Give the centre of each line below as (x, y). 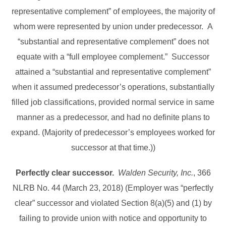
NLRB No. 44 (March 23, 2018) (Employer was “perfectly (113, 188)
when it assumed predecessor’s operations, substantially (113, 87)
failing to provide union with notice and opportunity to (113, 218)
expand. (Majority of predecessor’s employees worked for (113, 133)
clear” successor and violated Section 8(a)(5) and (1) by (113, 203)
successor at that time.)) (113, 148)
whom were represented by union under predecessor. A (113, 27)
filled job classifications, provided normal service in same (113, 102)
